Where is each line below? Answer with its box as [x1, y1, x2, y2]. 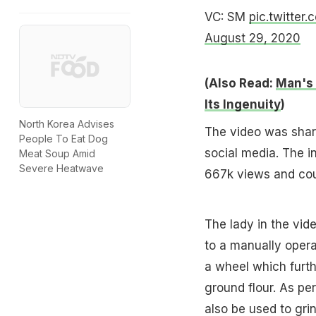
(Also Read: [204, 75, 276, 90]
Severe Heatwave [19, 162, 104, 175]
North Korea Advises [19, 118, 114, 130]
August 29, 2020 [204, 30, 300, 45]
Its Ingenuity [204, 97, 281, 111]
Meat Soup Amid [19, 147, 95, 160]
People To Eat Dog [19, 133, 108, 145]
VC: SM [204, 9, 249, 24]
